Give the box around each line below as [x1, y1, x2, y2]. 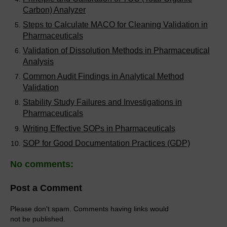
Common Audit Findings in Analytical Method [23, 72, 184, 81]
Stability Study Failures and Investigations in [23, 98, 182, 107]
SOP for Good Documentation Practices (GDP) [23, 138, 190, 147]
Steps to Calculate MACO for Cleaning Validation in [23, 20, 208, 29]
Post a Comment [10, 182, 82, 193]
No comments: [10, 159, 73, 170]
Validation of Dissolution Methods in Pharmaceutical [23, 46, 210, 55]
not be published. [10, 214, 65, 223]
